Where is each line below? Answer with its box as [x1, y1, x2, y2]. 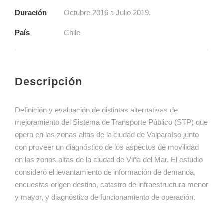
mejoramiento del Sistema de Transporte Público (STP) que [15, 117, 208, 126]
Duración [15, 8, 47, 17]
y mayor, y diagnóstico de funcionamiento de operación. [15, 192, 195, 201]
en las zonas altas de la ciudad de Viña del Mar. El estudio [15, 155, 203, 164]
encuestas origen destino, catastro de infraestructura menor [15, 180, 208, 189]
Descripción [15, 75, 82, 88]
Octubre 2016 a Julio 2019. [64, 8, 151, 17]
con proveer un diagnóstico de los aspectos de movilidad [15, 142, 199, 151]
